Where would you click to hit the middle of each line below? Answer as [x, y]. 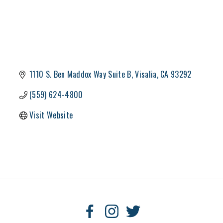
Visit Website [51, 115]
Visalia [146, 74]
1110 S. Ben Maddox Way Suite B [80, 74]
